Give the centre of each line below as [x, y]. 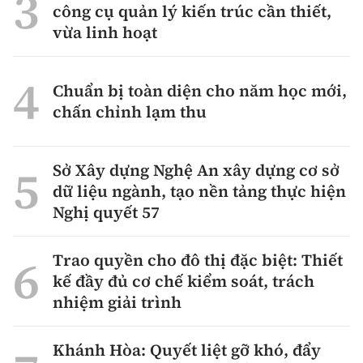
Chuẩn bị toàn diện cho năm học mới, [200, 91]
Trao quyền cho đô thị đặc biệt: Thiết [198, 261]
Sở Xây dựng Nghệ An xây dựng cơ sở [196, 171]
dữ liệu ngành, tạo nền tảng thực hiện [199, 192]
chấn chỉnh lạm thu [130, 112]
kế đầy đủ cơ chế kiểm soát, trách [184, 282]
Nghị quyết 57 [106, 213]
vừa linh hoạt [105, 33]
